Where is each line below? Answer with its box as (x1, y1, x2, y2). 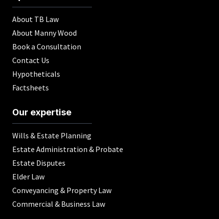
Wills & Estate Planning (12, 130, 91, 140)
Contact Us (12, 55, 49, 65)
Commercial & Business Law (12, 198, 105, 209)
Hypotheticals (12, 68, 60, 79)
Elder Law (12, 171, 44, 181)
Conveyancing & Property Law (12, 185, 111, 195)
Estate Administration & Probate (12, 144, 123, 154)
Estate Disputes (12, 157, 66, 168)
